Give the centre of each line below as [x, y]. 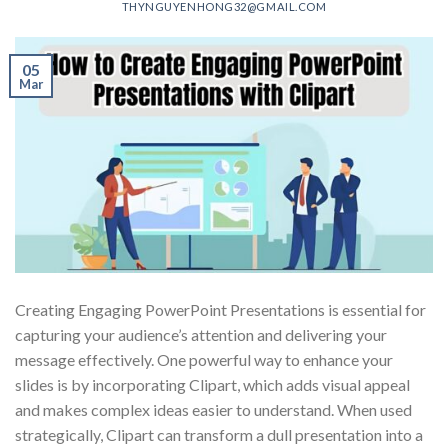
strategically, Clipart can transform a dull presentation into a [219, 434]
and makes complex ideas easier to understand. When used [213, 409]
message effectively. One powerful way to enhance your [204, 359]
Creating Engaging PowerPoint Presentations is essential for [220, 309]
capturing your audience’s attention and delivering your [201, 334]
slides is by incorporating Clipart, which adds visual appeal [212, 384]
